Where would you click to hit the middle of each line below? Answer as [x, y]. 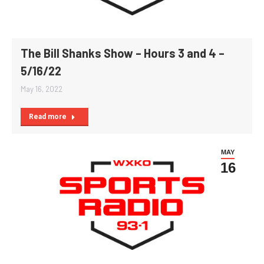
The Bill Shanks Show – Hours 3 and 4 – [123, 53]
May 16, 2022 [42, 89]
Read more [48, 116]
